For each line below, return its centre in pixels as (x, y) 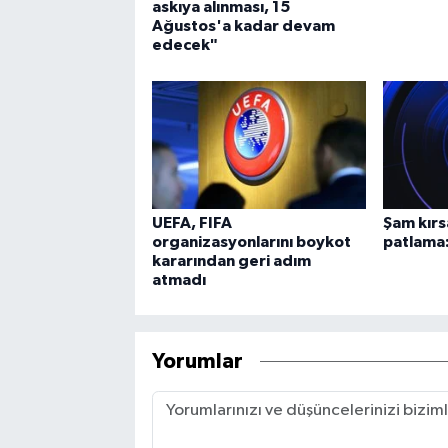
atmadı (178, 279)
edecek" (184, 45)
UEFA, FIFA (191, 222)
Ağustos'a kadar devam (243, 26)
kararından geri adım (231, 260)
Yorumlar (197, 362)
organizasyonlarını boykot (251, 241)
